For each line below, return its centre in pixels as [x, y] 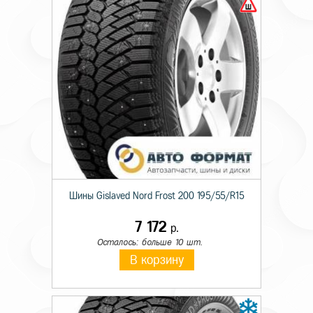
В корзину [156, 260]
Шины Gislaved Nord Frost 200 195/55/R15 [156, 196]
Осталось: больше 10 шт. [150, 242]
